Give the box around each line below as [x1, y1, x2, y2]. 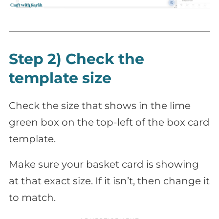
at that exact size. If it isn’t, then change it [9, 175, 210, 187]
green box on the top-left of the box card [9, 116, 210, 128]
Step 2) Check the [9, 49, 144, 68]
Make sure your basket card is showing [9, 158, 199, 170]
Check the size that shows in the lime [9, 99, 191, 111]
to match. [9, 191, 56, 203]
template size [9, 68, 111, 87]
